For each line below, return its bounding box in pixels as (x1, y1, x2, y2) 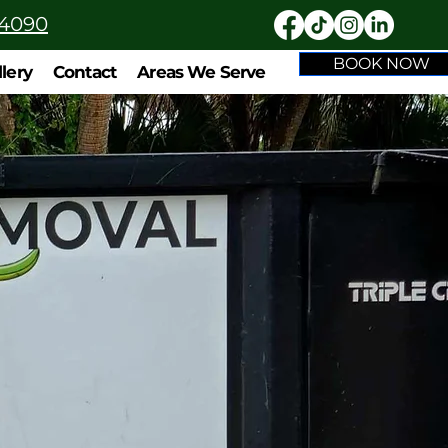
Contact (53, 62, 117, 82)
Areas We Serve (137, 62, 266, 82)
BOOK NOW (332, 54, 430, 73)
